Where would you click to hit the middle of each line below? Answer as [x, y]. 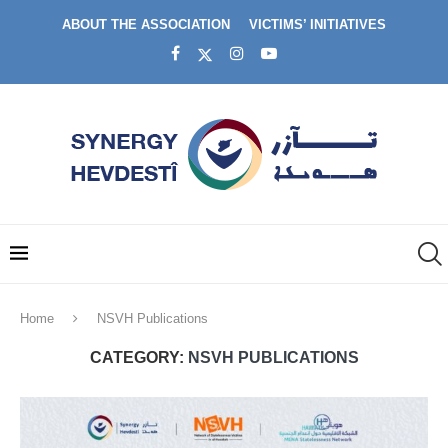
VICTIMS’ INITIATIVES [317, 24]
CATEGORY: [136, 357]
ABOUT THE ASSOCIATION [146, 24]
